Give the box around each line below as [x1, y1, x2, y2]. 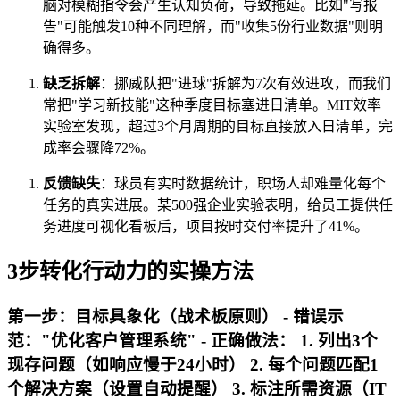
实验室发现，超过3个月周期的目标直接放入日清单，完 [43, 119, 393, 135]
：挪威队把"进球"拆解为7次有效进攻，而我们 [100, 76, 391, 92]
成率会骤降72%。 [43, 140, 154, 156]
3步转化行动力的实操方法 [7, 260, 254, 284]
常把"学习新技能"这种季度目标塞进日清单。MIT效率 [43, 97, 381, 113]
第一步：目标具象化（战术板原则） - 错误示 [7, 307, 344, 327]
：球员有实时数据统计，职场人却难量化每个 [100, 176, 386, 192]
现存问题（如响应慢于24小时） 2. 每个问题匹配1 [7, 355, 379, 375]
